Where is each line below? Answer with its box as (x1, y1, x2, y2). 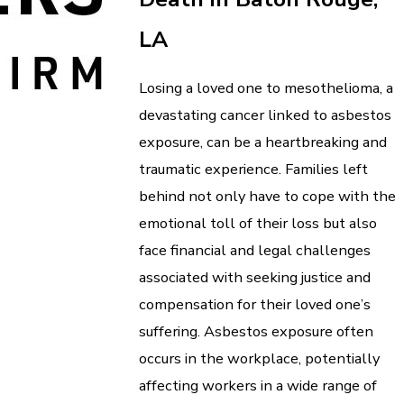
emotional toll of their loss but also (139, 213, 377, 234)
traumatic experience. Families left (139, 159, 368, 180)
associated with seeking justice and (139, 267, 371, 289)
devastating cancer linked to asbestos (139, 105, 391, 126)
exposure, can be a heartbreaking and (139, 132, 387, 153)
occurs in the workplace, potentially (139, 348, 380, 370)
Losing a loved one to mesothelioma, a (139, 78, 393, 99)
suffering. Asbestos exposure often (139, 321, 373, 343)
